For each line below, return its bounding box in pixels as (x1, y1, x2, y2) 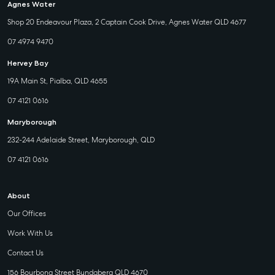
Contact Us (7, 248, 44, 258)
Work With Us (7, 228, 53, 238)
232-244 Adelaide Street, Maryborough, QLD (7, 135, 155, 145)
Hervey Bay (7, 58, 48, 68)
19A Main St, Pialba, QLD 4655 (7, 76, 107, 86)
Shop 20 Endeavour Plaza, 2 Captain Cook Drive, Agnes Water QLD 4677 (7, 17, 246, 27)
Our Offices (7, 209, 46, 219)
